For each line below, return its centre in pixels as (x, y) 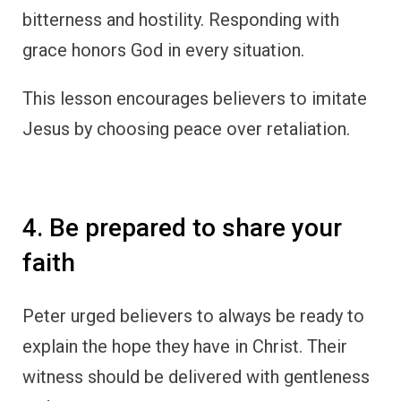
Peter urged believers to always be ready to (193, 316)
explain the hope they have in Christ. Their (185, 346)
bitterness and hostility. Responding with (181, 20)
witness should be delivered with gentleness (196, 376)
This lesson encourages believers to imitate (195, 99)
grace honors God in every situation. (163, 51)
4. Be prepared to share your (182, 228)
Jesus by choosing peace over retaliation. (186, 129)
